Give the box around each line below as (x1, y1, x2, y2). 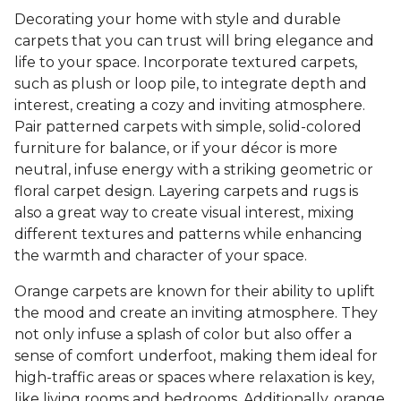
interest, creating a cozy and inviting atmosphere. (14, 97, 365, 115)
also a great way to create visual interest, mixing (14, 204, 354, 222)
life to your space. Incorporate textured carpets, (14, 54, 357, 72)
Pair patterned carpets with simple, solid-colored (14, 118, 362, 136)
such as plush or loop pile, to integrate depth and (14, 75, 367, 93)
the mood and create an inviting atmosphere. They (14, 304, 378, 322)
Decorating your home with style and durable (14, 11, 341, 29)
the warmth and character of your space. (14, 247, 307, 265)
